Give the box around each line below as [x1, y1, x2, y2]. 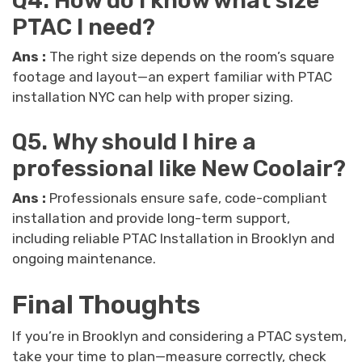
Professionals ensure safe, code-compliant [46, 189, 327, 206]
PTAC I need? [12, 14, 155, 41]
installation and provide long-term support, [12, 209, 290, 226]
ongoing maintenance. [12, 250, 156, 267]
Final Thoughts [12, 289, 200, 321]
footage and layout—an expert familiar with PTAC [12, 69, 332, 86]
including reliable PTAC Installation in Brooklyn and [12, 229, 335, 246]
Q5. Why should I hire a [12, 128, 256, 155]
